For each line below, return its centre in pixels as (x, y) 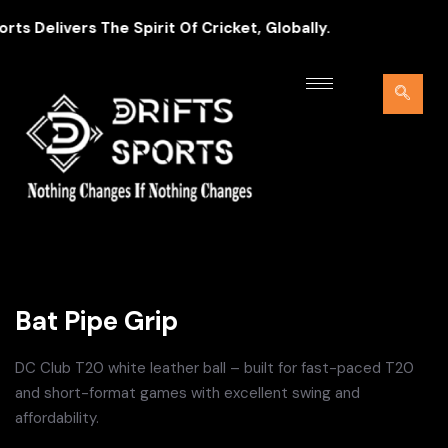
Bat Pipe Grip (96, 320)
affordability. (57, 417)
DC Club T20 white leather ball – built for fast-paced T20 (214, 367)
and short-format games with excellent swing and (187, 392)
